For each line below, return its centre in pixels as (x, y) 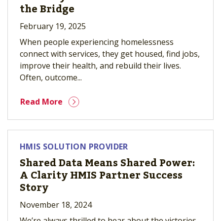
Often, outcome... (51, 77)
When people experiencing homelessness (97, 42)
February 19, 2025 (53, 26)
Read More (41, 102)
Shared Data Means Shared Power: (107, 163)
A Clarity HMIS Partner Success (101, 176)
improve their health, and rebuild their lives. (100, 66)
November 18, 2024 (56, 205)
